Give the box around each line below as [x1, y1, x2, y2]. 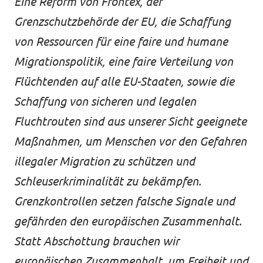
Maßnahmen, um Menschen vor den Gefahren [14, 134, 247, 148]
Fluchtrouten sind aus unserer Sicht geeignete [14, 114, 247, 128]
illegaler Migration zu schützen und [14, 154, 195, 168]
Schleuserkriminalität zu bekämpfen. [14, 174, 201, 188]
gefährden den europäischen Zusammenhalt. [14, 214, 242, 228]
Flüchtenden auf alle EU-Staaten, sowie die [14, 75, 234, 88]
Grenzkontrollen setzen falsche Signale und [14, 194, 235, 208]
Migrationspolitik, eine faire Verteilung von [14, 55, 233, 68]
